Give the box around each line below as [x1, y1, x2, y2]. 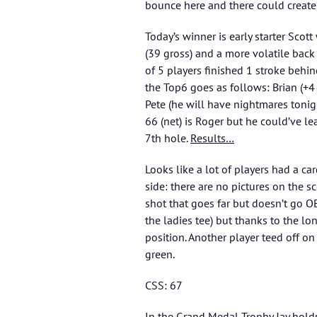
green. [145, 247, 175, 262]
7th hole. [145, 131, 190, 146]
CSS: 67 [145, 278, 183, 293]
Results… [190, 131, 234, 146]
